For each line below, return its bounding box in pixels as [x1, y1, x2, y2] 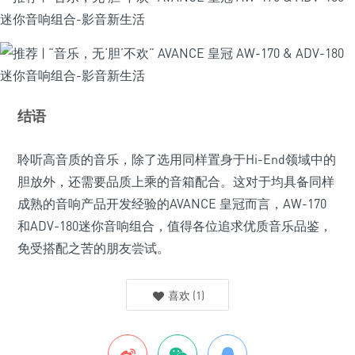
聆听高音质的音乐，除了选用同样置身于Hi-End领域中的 [17, 151, 336, 167]
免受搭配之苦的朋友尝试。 [17, 240, 170, 256]
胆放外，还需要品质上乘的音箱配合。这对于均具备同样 [17, 174, 334, 189]
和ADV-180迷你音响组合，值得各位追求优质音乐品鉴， [17, 218, 332, 234]
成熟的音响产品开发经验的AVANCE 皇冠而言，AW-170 [17, 196, 326, 212]
